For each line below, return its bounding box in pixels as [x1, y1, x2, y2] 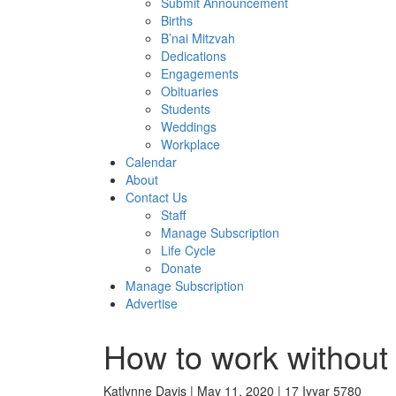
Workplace [161, 135, 220, 153]
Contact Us [126, 188, 187, 206]
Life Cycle [161, 241, 216, 259]
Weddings [161, 118, 217, 135]
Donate [161, 259, 202, 277]
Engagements [161, 65, 239, 82]
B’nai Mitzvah [161, 29, 235, 47]
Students [161, 100, 210, 118]
